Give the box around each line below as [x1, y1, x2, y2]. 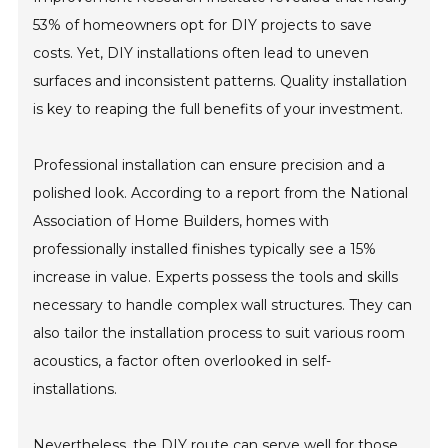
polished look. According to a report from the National [33, 183, 409, 202]
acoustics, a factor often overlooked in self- [33, 351, 332, 370]
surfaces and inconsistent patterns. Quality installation [33, 71, 408, 90]
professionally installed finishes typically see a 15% [33, 239, 377, 258]
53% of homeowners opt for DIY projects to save [33, 15, 373, 34]
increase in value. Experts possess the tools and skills [33, 267, 399, 286]
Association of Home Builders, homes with [33, 211, 330, 230]
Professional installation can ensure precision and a [33, 155, 386, 174]
